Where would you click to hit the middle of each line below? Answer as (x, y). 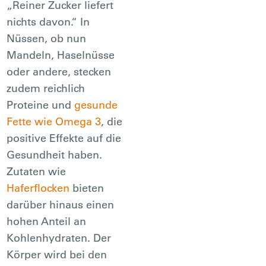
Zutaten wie (37, 171)
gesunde (96, 104)
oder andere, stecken (59, 71)
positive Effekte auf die (64, 138)
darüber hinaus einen (61, 204)
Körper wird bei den (57, 254)
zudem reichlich (46, 88)
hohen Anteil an (47, 221)
